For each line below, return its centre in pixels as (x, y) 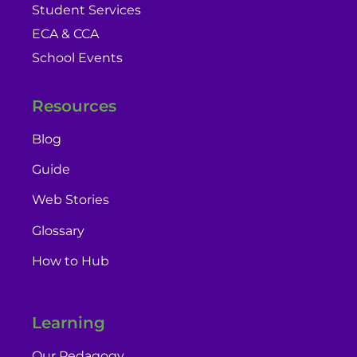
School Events (77, 58)
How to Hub (71, 261)
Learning (69, 322)
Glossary (58, 230)
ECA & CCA (65, 34)
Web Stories (71, 200)
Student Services (86, 10)
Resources (74, 106)
